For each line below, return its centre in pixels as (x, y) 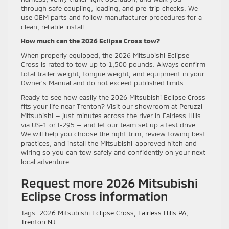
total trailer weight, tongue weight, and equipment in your (113, 73)
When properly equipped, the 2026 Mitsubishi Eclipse (105, 55)
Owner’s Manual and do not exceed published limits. (103, 83)
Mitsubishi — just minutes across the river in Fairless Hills (111, 115)
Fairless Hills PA (162, 212)
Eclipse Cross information (95, 196)
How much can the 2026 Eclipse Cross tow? (90, 41)
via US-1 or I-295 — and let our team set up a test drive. (109, 124)
